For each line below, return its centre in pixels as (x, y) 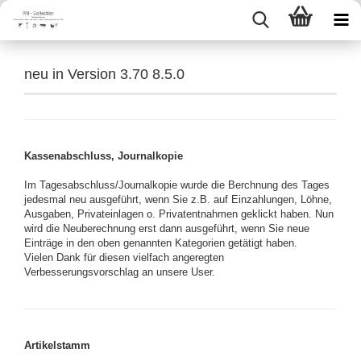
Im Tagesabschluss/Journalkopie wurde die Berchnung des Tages (177, 185)
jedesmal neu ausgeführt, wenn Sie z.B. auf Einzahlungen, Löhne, (178, 199)
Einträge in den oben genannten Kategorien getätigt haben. (161, 243)
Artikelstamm (57, 345)
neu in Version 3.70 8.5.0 (104, 74)
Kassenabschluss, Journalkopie (104, 156)
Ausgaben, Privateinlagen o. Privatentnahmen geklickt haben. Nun (179, 214)
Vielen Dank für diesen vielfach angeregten (124, 257)
